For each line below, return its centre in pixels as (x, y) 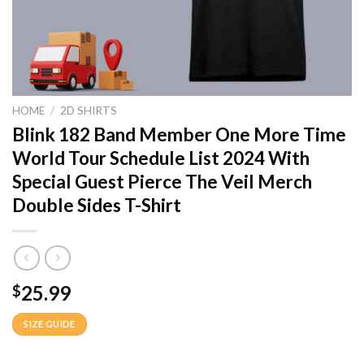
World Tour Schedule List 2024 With (161, 158)
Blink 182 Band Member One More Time (179, 134)
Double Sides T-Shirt (97, 205)
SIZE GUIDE (50, 324)
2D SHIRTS (89, 110)
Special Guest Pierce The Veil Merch (162, 181)
